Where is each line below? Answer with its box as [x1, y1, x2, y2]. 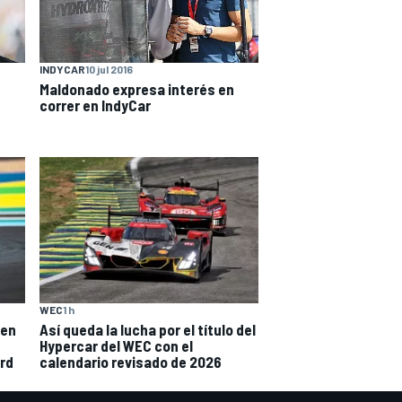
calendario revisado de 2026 [39, 352, 222, 371]
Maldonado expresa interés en [39, 79, 234, 98]
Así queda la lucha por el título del [39, 319, 256, 338]
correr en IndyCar [39, 95, 151, 114]
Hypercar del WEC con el [39, 336, 193, 354]
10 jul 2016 [85, 62, 133, 75]
